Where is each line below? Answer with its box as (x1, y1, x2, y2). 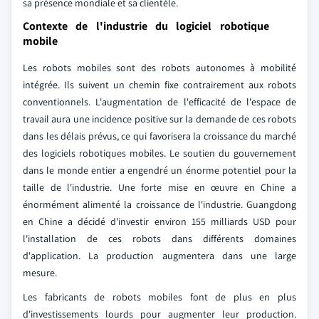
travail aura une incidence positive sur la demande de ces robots (23, 113, 296, 125)
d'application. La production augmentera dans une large (23, 249, 296, 262)
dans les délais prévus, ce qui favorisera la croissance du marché (23, 130, 296, 142)
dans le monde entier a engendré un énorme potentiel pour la (23, 164, 296, 177)
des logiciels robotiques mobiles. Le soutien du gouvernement (23, 147, 296, 159)
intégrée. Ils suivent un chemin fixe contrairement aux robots (23, 78, 296, 91)
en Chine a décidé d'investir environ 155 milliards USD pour (23, 215, 296, 228)
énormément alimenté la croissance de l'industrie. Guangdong (23, 198, 296, 211)
